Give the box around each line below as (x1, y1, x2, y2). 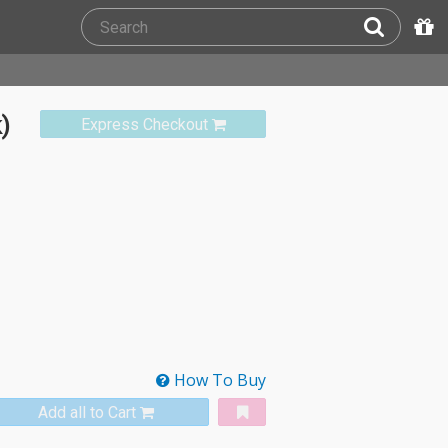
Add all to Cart (38, 403, 136, 422)
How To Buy (170, 369, 266, 391)
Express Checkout (80, 115, 208, 134)
